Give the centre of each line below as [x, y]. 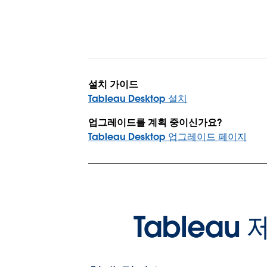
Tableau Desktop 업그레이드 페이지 [167, 136]
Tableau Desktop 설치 [138, 98]
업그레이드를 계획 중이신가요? [155, 122]
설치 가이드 [113, 84]
